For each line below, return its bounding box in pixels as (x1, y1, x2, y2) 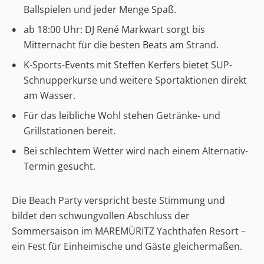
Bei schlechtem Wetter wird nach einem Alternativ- (24, 144, 249, 157)
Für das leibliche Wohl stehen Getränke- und (24, 108, 221, 122)
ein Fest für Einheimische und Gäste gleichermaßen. (12, 240, 242, 253)
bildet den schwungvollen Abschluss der (12, 209, 190, 223)
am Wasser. (24, 88, 76, 102)
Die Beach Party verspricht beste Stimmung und (12, 194, 225, 207)
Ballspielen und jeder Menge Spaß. (24, 2, 177, 16)
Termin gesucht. (24, 160, 96, 173)
